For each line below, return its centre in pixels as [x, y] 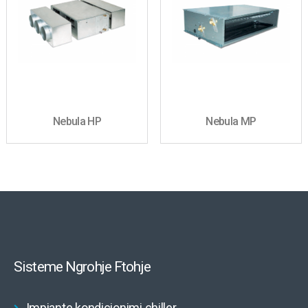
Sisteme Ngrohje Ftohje [82, 267]
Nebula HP [77, 121]
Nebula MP [231, 121]
